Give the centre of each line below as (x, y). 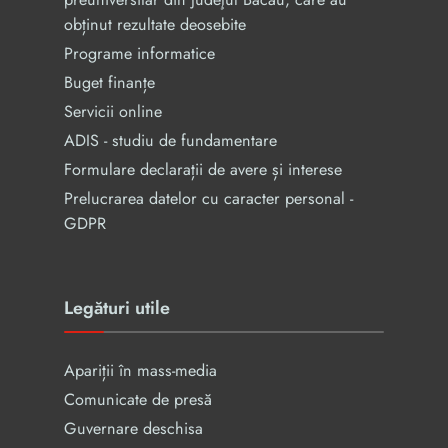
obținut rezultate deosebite (155, 24)
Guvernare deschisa (133, 428)
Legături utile (117, 308)
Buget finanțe (109, 82)
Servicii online (113, 111)
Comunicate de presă (138, 399)
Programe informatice (139, 53)
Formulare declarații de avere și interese (203, 169)
